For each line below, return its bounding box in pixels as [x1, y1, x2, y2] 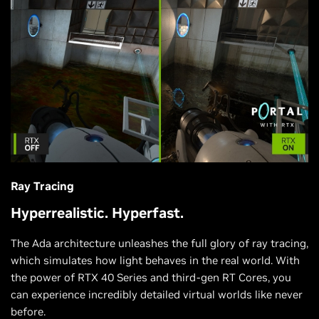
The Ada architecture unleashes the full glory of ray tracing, [11, 236, 308, 250]
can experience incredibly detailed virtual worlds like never [11, 288, 303, 301]
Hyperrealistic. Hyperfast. [11, 204, 184, 222]
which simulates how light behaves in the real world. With [11, 253, 300, 267]
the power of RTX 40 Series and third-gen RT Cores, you [11, 271, 291, 284]
